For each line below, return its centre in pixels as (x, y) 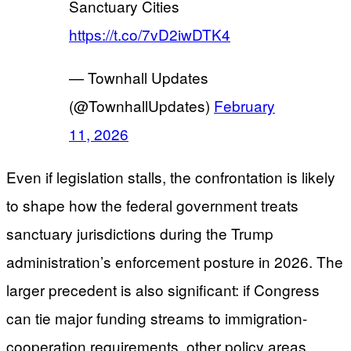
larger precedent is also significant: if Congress (163, 289)
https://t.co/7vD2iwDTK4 (150, 34)
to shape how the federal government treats (152, 204)
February (244, 105)
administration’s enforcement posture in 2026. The (175, 261)
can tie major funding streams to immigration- (157, 317)
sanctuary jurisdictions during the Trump (140, 233)
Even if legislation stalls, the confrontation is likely (171, 176)
